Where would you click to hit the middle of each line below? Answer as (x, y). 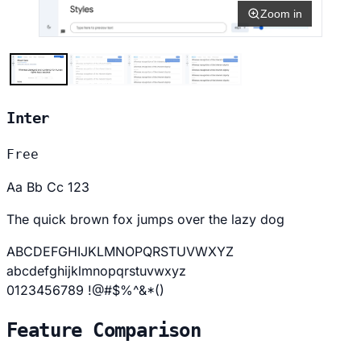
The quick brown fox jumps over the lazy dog (145, 219)
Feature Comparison (104, 330)
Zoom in (281, 14)
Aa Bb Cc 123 (48, 187)
